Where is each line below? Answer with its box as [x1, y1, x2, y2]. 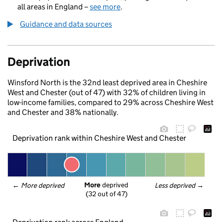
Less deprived [155, 181, 196, 190]
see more [90, 2, 120, 11]
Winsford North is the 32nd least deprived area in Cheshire [7, 78, 207, 87]
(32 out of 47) [85, 189, 127, 199]
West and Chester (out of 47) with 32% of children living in [7, 88, 206, 97]
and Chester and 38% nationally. [7, 108, 118, 117]
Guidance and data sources [20, 19, 112, 29]
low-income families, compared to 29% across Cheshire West [7, 98, 214, 107]
